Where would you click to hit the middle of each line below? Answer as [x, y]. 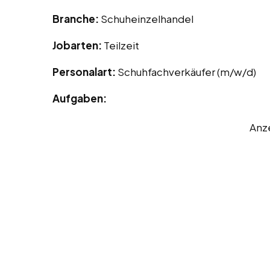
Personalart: [85, 72]
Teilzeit [121, 46]
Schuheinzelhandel [147, 19]
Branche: [77, 19]
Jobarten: [78, 46]
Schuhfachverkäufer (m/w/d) [187, 72]
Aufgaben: [80, 99]
